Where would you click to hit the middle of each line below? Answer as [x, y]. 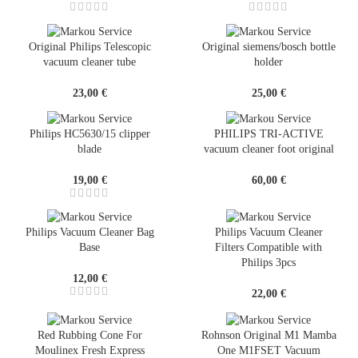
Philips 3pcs [268, 263]
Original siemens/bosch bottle [268, 46]
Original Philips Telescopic [89, 46]
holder [268, 62]
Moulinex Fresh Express [89, 350]
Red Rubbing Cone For [89, 335]
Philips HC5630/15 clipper [89, 133]
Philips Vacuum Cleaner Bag [89, 233]
